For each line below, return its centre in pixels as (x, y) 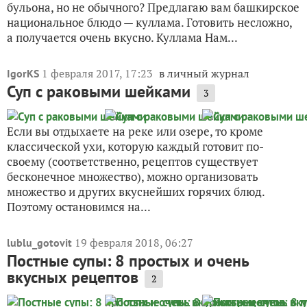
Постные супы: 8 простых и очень (128, 261)
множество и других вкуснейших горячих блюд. (136, 192)
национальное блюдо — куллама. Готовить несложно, (149, 23)
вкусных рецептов (73, 278)
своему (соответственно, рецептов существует (132, 162)
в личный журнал (204, 74)
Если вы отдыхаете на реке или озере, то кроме (135, 132)
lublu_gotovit (39, 243)
